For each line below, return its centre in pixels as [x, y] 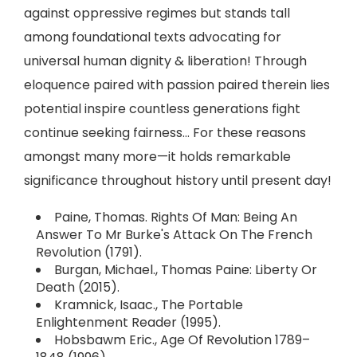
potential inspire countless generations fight [162, 109]
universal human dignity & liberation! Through [165, 61]
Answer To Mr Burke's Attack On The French [174, 235]
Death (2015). [78, 287]
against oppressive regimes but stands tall [157, 13]
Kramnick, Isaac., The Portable [149, 305]
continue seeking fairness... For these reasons [165, 133]
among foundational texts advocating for [153, 37]
